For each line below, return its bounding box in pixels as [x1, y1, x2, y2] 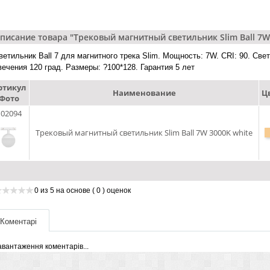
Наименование [112, 87, 176, 98]
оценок [105, 186, 131, 195]
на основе [56, 186, 92, 195]
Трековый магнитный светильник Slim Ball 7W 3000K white [36, 127, 253, 138]
